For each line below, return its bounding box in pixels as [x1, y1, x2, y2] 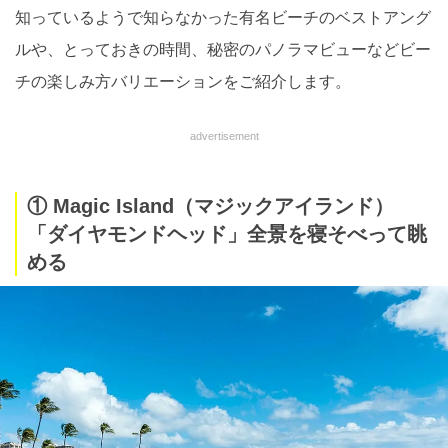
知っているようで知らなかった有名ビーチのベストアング [15, 8, 431, 26]
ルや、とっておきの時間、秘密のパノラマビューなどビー [15, 40, 431, 58]
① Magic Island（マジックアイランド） [27, 194, 394, 217]
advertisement [189, 129, 259, 142]
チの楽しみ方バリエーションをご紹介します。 [15, 72, 351, 90]
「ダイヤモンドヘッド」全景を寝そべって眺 [27, 222, 427, 245]
